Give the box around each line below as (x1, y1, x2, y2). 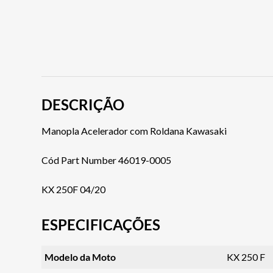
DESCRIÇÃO (41, 95, 124, 113)
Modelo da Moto (44, 250, 116, 263)
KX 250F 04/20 (41, 183, 105, 195)
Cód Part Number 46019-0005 (41, 154, 171, 166)
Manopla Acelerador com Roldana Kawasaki (41, 124, 227, 136)
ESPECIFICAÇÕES (41, 215, 160, 233)
